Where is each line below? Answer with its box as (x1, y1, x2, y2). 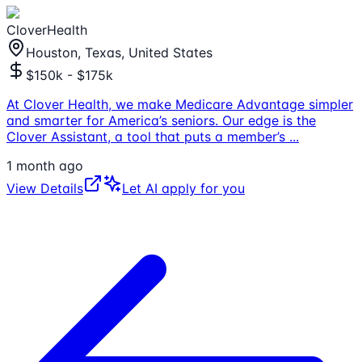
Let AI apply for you (122, 179, 245, 196)
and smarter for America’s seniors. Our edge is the (6, 112, 316, 128)
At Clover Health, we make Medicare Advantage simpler (6, 95, 353, 112)
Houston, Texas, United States (26, 44, 213, 61)
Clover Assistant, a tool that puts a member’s (6, 128, 289, 145)
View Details (6, 179, 83, 196)
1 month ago (6, 157, 83, 174)
